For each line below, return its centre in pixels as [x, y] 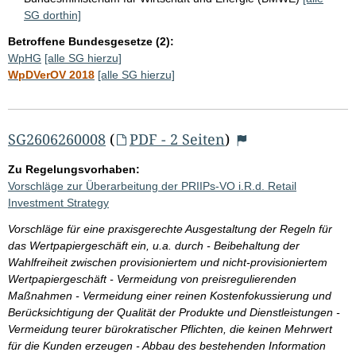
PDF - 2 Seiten [177, 139]
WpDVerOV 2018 [51, 74]
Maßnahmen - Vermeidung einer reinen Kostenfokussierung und [170, 295]
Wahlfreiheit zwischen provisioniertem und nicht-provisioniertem [168, 262]
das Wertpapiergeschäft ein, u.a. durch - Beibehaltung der [154, 245]
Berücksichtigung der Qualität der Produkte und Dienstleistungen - [174, 312]
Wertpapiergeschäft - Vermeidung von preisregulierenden [152, 279]
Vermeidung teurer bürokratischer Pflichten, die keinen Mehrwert [170, 329]
